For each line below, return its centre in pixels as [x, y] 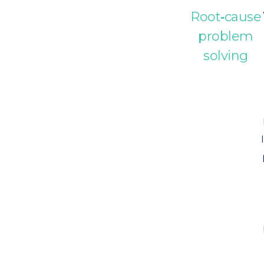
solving [226, 56]
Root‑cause [226, 17]
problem [226, 36]
